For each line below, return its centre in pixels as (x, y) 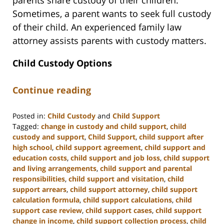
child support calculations (127, 200)
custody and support (48, 137)
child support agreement (98, 147)
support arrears (39, 189)
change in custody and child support (104, 126)
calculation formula (46, 200)
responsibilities (39, 179)
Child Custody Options (62, 63)
